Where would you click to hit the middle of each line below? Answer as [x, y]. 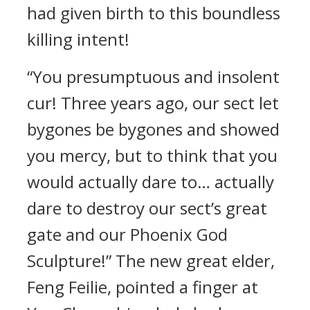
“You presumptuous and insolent [153, 76]
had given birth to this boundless [154, 13]
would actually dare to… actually [151, 182]
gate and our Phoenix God [127, 234]
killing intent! [78, 39]
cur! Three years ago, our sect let [153, 103]
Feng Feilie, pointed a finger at [143, 287]
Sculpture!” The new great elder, [151, 261]
